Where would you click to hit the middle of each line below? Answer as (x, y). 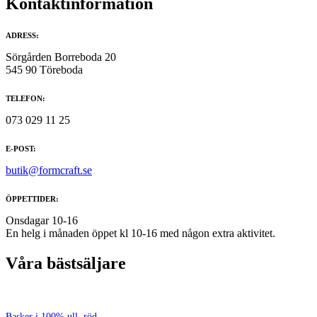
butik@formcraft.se (49, 170)
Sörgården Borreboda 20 (61, 57)
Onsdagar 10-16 (42, 220)
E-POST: (21, 148)
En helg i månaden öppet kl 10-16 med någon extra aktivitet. (140, 233)
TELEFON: (25, 98)
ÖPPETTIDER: (32, 198)
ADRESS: (22, 35)
